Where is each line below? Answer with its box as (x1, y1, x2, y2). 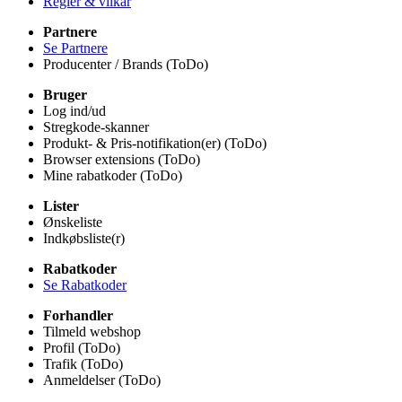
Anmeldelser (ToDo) (43, 372, 161, 388)
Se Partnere (43, 40, 108, 56)
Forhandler (43, 308, 113, 323)
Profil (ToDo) (43, 340, 120, 355)
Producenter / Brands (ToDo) (43, 57, 208, 72)
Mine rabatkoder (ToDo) (43, 168, 182, 183)
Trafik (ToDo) (43, 356, 123, 371)
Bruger (43, 87, 87, 102)
